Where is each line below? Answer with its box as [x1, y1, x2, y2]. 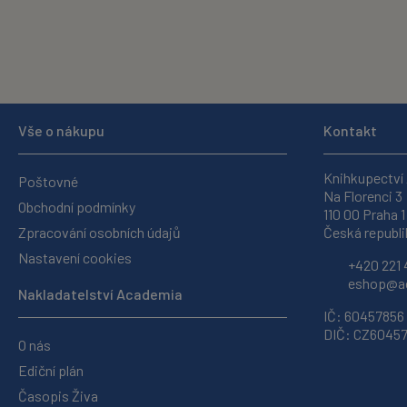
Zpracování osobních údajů [18, 223, 181, 241]
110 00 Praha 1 [323, 205, 405, 223]
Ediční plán [18, 362, 84, 379]
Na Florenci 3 [323, 187, 402, 204]
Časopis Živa [18, 387, 98, 404]
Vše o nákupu [18, 122, 104, 139]
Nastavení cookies [18, 249, 132, 266]
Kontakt [323, 122, 377, 139]
